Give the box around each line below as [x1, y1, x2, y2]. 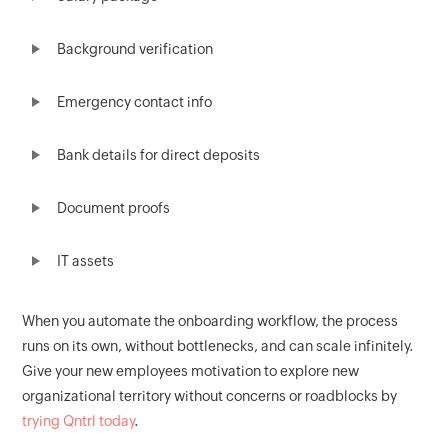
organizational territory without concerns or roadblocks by [22, 388, 398, 405]
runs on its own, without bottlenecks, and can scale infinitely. [22, 338, 415, 355]
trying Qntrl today [22, 413, 135, 430]
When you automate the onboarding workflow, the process [22, 313, 399, 330]
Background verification [57, 41, 214, 58]
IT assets [57, 253, 115, 270]
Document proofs [57, 200, 171, 217]
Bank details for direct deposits [57, 147, 261, 164]
